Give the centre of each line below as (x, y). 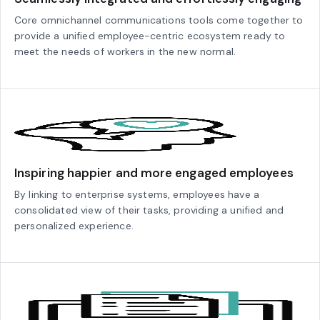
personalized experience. (74, 226)
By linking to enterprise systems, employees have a (137, 195)
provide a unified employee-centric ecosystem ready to (150, 36)
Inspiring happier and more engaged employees (154, 173)
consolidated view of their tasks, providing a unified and (149, 210)
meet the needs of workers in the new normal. (125, 52)
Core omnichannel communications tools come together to (159, 20)
